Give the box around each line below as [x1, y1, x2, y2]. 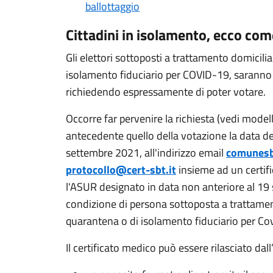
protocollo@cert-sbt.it [66, 161, 176, 178]
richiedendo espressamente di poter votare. [66, 83, 266, 100]
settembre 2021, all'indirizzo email [66, 144, 226, 161]
